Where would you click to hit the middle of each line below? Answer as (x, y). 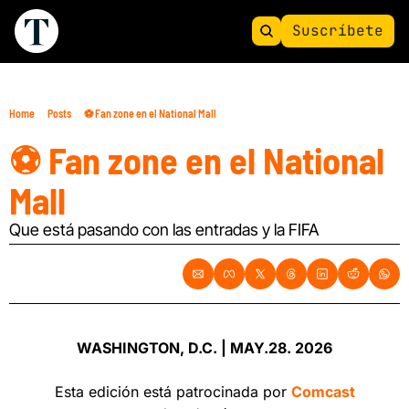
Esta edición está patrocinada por (173, 392)
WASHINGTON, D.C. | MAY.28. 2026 (204, 348)
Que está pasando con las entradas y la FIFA (164, 230)
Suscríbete (338, 31)
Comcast (323, 392)
